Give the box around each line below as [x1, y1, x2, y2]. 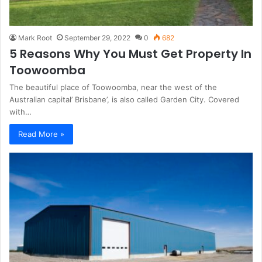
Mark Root [18, 33, 52, 42]
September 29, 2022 [64, 33, 130, 42]
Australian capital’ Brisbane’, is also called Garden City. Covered [9, 94, 239, 104]
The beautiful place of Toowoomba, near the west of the [9, 82, 217, 92]
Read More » [18, 129, 64, 139]
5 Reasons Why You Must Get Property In [9, 45, 251, 62]
